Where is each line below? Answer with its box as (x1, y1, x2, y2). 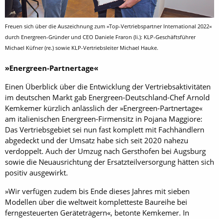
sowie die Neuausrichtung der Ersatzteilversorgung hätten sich (5, 157, 214, 167)
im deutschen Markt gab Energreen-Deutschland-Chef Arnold (5, 92, 210, 103)
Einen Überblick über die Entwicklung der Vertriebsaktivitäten (5, 82, 211, 92)
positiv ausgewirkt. (5, 168, 68, 178)
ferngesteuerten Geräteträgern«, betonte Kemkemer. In (5, 208, 189, 218)
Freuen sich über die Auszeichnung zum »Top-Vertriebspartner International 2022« (5, 22, 212, 30)
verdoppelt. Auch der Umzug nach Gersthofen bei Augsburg (5, 146, 206, 156)
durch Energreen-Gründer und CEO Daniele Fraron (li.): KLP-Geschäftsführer (5, 33, 196, 41)
